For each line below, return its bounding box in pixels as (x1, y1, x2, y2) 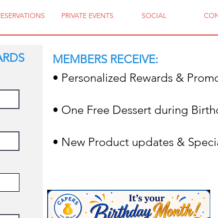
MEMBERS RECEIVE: (53, 52, 161, 66)
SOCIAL (141, 11, 166, 20)
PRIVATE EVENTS (61, 11, 113, 20)
